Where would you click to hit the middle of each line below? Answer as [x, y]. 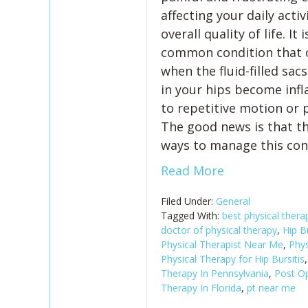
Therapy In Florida [201, 288]
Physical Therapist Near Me [222, 244]
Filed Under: [188, 201]
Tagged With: [191, 216]
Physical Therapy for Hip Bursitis [232, 259]
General [233, 201]
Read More [192, 170]
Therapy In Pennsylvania [214, 273]
